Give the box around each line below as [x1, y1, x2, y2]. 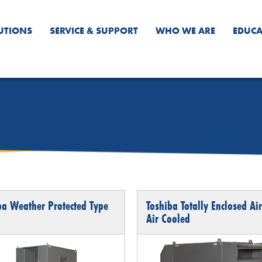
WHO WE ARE [156, 25, 215, 37]
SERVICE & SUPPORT [50, 25, 138, 37]
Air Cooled [146, 210, 190, 227]
